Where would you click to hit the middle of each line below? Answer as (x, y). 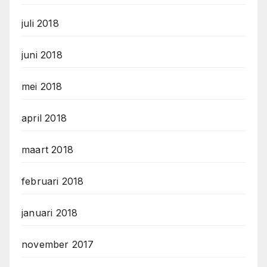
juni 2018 (42, 55)
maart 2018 (47, 150)
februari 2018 (53, 181)
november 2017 (58, 245)
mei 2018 (42, 87)
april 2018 (44, 118)
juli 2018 (40, 24)
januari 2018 (50, 213)
